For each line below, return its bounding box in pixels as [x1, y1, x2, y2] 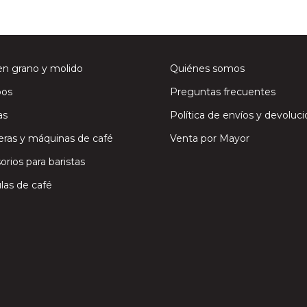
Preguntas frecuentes [170, 85, 275, 98]
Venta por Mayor [170, 132, 249, 145]
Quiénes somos [170, 62, 245, 75]
